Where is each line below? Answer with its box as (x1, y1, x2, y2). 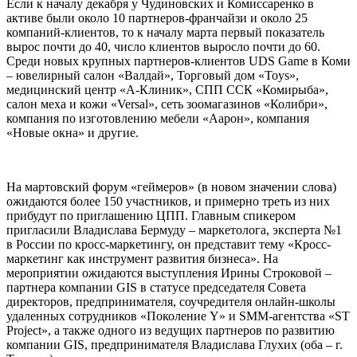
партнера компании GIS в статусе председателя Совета (6, 280, 306, 294)
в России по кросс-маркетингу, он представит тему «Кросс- (6, 237, 331, 251)
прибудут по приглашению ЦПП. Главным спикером (6, 208, 296, 222)
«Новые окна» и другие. (6, 125, 139, 139)
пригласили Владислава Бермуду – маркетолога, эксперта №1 (6, 222, 342, 237)
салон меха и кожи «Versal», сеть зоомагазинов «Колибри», (6, 96, 328, 111)
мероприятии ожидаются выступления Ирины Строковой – (6, 265, 331, 280)
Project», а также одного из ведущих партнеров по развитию (6, 323, 335, 337)
